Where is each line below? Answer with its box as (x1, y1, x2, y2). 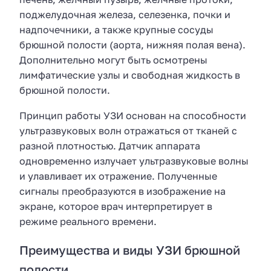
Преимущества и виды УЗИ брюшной (19, 242, 240, 257)
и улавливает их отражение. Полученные (19, 170, 217, 183)
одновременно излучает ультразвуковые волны (19, 155, 249, 168)
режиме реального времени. (19, 215, 157, 228)
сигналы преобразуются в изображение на (19, 185, 226, 198)
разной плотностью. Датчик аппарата (19, 140, 200, 152)
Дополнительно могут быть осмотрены (19, 53, 207, 66)
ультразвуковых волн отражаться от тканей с (19, 125, 237, 137)
